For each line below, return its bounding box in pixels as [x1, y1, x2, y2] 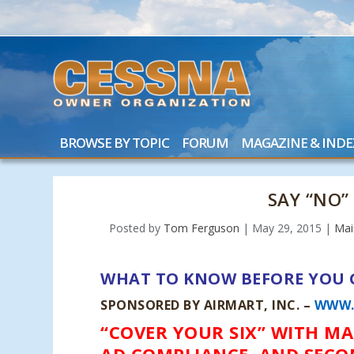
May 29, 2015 [251, 220, 322, 235]
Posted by [108, 220, 164, 235]
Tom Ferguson [163, 220, 239, 235]
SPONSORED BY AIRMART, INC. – [100, 296, 311, 314]
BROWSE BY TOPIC [59, 133, 170, 152]
